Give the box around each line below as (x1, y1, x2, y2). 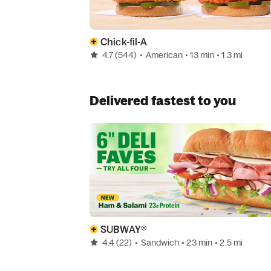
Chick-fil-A (100, 35, 147, 48)
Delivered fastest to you (90, 92, 236, 108)
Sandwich (141, 237, 179, 248)
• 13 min (185, 49, 217, 60)
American (146, 49, 183, 60)
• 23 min (181, 237, 215, 248)
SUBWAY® (100, 223, 148, 235)
